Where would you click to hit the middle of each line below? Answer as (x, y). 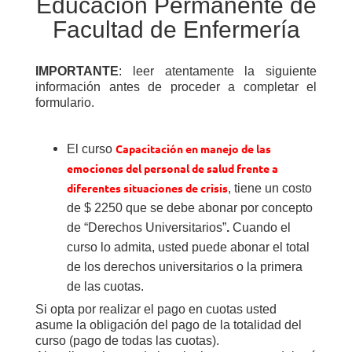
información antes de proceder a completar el (176, 87)
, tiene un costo (270, 188)
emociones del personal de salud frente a (172, 168)
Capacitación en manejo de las (193, 148)
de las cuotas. (105, 286)
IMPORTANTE (77, 71)
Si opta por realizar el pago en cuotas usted (156, 309)
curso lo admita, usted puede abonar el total (188, 247)
